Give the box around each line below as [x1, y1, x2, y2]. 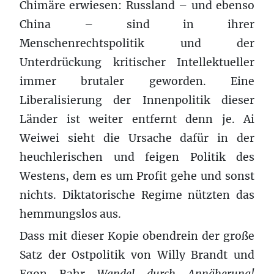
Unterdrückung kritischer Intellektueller [20, 55, 254, 69]
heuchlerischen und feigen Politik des [20, 150, 254, 164]
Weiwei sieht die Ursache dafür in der [20, 131, 254, 145]
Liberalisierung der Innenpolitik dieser [20, 93, 254, 107]
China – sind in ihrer [20, 17, 254, 31]
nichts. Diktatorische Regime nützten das [20, 188, 254, 202]
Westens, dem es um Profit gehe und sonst [20, 169, 254, 183]
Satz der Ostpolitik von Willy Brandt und [20, 248, 254, 262]
